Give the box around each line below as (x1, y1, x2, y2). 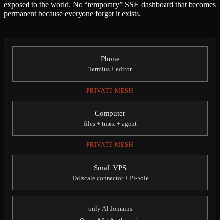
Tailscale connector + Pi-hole (71, 174, 149, 182)
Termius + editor (88, 65, 132, 73)
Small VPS (94, 163, 126, 172)
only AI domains (88, 204, 132, 212)
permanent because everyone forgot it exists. (4, 9, 141, 18)
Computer (95, 109, 125, 118)
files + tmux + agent (83, 120, 137, 128)
